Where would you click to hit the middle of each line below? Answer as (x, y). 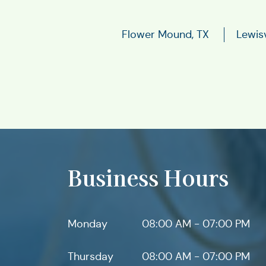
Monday (88, 224)
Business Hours (148, 177)
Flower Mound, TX (165, 35)
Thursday (91, 257)
